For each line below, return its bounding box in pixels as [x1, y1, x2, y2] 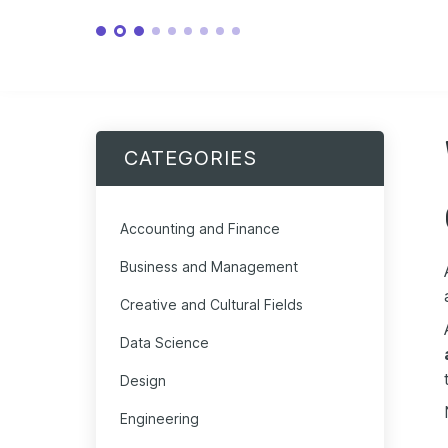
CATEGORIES [124, 146, 257, 171]
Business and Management [120, 258, 298, 276]
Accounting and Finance [120, 220, 280, 238]
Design [120, 372, 166, 390]
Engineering [120, 410, 199, 428]
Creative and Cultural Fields [120, 296, 303, 314]
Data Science [120, 334, 209, 352]
